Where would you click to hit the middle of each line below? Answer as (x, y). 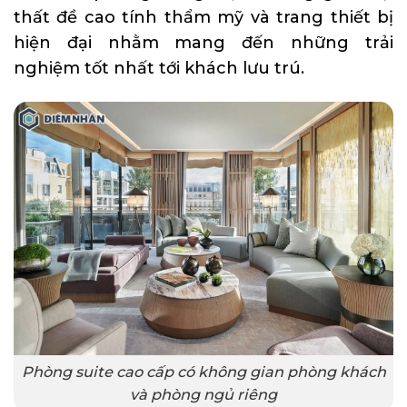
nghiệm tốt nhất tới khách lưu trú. (159, 68)
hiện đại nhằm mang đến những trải (203, 42)
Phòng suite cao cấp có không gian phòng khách (203, 372)
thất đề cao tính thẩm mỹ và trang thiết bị (203, 17)
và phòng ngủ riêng (203, 395)
